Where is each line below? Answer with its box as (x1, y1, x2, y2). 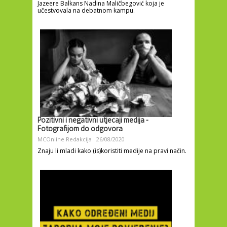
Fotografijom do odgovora (37, 124, 123, 136)
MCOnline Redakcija (37, 135, 92, 143)
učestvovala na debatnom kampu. (37, 6, 135, 15)
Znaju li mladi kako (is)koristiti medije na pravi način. (37, 146, 186, 156)
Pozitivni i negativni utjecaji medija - (37, 116, 148, 127)
